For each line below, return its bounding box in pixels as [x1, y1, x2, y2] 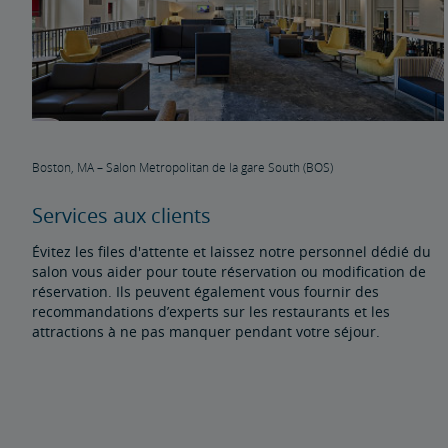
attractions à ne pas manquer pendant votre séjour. [32, 321, 380, 341]
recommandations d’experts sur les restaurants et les [32, 301, 390, 321]
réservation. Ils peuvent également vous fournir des [32, 281, 379, 301]
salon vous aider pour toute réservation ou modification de [32, 261, 426, 281]
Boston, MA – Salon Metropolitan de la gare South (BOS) [32, 159, 333, 175]
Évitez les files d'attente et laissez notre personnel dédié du [32, 241, 431, 261]
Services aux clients [32, 201, 211, 229]
